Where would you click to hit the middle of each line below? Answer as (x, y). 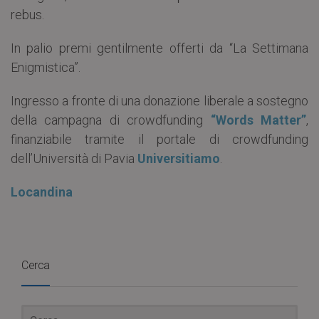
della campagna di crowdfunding (111, 120)
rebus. (27, 15)
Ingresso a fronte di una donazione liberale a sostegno (159, 101)
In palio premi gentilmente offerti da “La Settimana (159, 48)
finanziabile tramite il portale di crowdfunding (159, 140)
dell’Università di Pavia (74, 159)
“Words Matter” (258, 120)
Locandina (42, 192)
